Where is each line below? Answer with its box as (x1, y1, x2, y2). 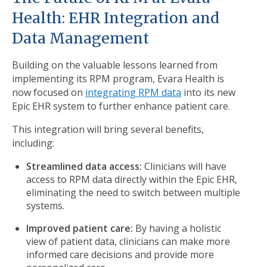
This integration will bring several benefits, (12, 122, 204, 136)
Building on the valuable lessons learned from (12, 58, 218, 72)
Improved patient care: (26, 221, 133, 235)
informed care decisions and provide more (26, 247, 214, 261)
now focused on (12, 85, 85, 99)
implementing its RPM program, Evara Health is (12, 72, 224, 85)
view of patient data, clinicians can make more (26, 234, 230, 248)
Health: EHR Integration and (12, 8, 219, 27)
